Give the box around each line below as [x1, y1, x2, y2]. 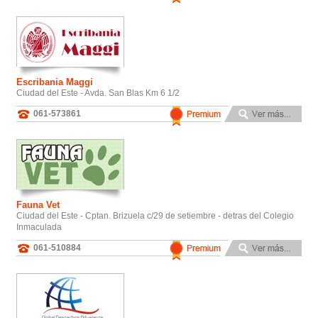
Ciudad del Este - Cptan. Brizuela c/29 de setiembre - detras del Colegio [16, 210, 294, 221]
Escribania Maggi [16, 76, 93, 87]
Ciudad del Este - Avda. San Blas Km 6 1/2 [16, 87, 180, 98]
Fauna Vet [16, 199, 60, 210]
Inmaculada [16, 221, 62, 232]
